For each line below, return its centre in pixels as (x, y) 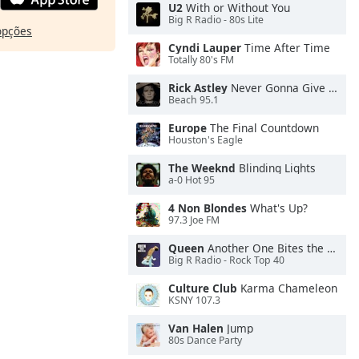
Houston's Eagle (206, 140)
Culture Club (203, 288)
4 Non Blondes (208, 208)
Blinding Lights (276, 168)
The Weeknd (202, 168)
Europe (188, 128)
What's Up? (277, 208)
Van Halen (196, 328)
